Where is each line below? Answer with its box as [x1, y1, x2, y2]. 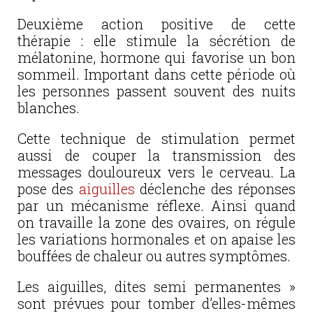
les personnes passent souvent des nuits [17, 81, 296, 100]
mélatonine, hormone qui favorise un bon [17, 48, 296, 66]
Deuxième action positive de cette [17, 14, 296, 33]
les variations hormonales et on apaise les [17, 229, 296, 248]
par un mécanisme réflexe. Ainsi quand [17, 196, 296, 214]
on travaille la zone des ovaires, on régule [17, 212, 296, 231]
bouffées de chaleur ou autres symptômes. [17, 246, 291, 265]
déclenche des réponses [134, 179, 296, 198]
